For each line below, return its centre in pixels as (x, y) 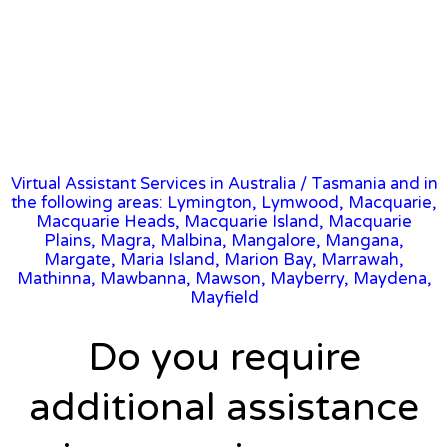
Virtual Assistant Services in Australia (153, 183)
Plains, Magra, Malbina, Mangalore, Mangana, (224, 240)
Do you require (224, 357)
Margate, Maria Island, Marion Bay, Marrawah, (224, 259)
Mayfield (224, 297)
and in (411, 183)
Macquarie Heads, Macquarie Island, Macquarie (224, 221)
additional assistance (224, 407)
